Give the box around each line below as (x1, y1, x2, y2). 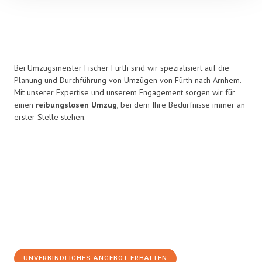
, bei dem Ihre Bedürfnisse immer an (117, 99, 245, 110)
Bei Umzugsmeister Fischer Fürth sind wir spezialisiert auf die (14, 63, 229, 73)
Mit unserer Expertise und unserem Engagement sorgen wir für (14, 87, 235, 98)
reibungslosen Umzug (36, 99, 117, 110)
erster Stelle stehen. (14, 112, 86, 122)
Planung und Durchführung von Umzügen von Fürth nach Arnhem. (14, 75, 241, 85)
